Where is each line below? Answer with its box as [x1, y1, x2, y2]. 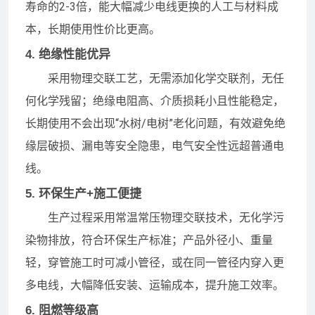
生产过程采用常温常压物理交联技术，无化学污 [48, 210, 284, 224]
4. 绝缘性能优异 [25, 47, 110, 61]
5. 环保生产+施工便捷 [25, 186, 141, 200]
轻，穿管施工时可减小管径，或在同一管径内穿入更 [25, 255, 284, 269]
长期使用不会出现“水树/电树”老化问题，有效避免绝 [25, 116, 285, 130]
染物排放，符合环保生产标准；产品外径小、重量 [25, 233, 273, 247]
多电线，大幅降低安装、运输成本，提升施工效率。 [25, 278, 284, 292]
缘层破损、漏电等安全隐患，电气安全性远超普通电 [25, 139, 284, 153]
